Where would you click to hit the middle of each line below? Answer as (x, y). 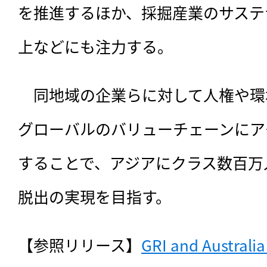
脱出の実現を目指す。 (94, 197)
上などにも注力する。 (95, 46)
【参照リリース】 (80, 245)
